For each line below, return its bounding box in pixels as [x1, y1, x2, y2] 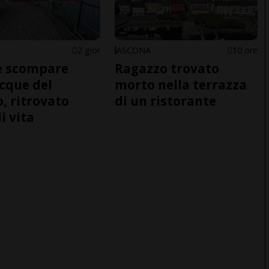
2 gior [77, 44, 100, 56]
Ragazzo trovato [114, 59, 219, 77]
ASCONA [116, 44, 151, 56]
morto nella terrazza [114, 76, 247, 93]
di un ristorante [114, 92, 216, 109]
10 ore [232, 44, 258, 56]
